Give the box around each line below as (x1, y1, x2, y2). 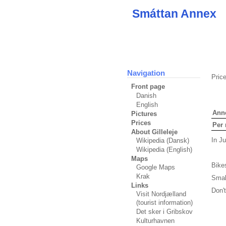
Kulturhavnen (136, 217, 175, 224)
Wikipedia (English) (136, 146, 192, 153)
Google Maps (136, 163, 175, 171)
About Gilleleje (131, 128, 178, 136)
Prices (131, 119, 151, 127)
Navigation (127, 69, 165, 77)
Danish (136, 92, 156, 99)
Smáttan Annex (132, 7, 216, 20)
